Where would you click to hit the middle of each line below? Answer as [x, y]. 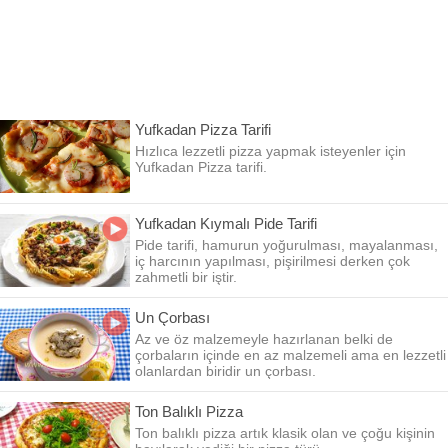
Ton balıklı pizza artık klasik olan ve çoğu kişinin [285, 433]
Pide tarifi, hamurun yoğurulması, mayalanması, [286, 245]
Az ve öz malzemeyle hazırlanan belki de [264, 339]
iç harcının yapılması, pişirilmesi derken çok [272, 261]
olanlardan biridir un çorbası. [225, 371]
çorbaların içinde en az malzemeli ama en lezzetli [290, 355]
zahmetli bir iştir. [186, 277]
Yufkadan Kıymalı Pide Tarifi [226, 223]
